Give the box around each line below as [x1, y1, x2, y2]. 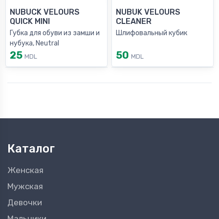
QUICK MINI [10, 17, 50, 26]
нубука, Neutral [10, 39, 59, 48]
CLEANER [116, 17, 152, 26]
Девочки [7, 197, 42, 208]
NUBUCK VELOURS [10, 7, 80, 17]
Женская [7, 165, 44, 175]
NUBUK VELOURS [116, 7, 180, 17]
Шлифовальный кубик [116, 29, 187, 38]
